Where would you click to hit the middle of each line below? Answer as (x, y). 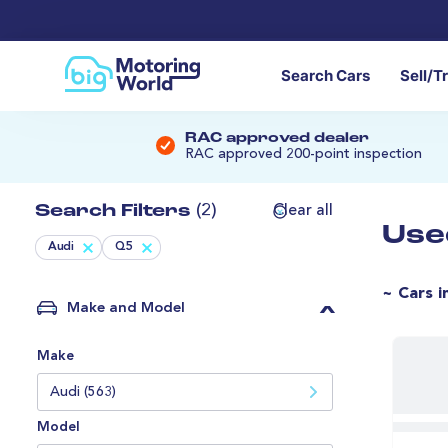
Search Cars (325, 76)
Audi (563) (83, 392)
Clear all (303, 211)
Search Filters (115, 212)
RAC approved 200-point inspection (303, 154)
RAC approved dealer (277, 139)
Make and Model (126, 309)
